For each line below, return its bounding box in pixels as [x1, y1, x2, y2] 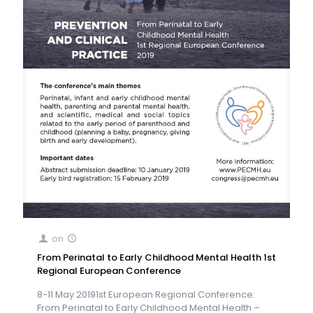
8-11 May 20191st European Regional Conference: [37, 287, 255, 301]
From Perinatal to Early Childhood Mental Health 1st [37, 250, 276, 264]
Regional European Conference [37, 263, 181, 277]
